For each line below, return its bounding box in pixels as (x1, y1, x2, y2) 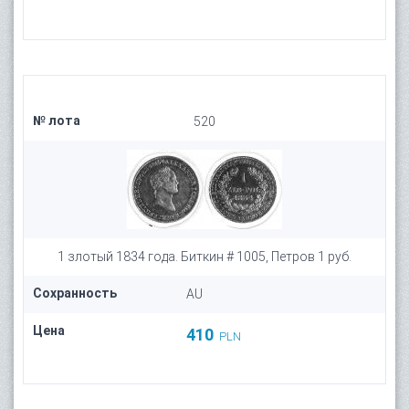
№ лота (33, 113, 80, 128)
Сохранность (33, 286, 117, 300)
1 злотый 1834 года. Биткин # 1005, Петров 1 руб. (58, 249, 351, 264)
